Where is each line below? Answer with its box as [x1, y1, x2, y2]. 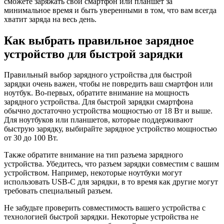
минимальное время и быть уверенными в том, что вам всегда [4, 5, 216, 14]
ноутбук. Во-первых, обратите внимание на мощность [4, 88, 189, 97]
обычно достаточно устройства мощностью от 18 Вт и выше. [4, 106, 212, 115]
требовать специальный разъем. [4, 186, 112, 195]
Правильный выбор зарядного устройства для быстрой [4, 70, 192, 79]
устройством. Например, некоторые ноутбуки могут [4, 168, 182, 177]
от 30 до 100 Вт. [4, 133, 58, 142]
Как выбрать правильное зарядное [4, 33, 194, 47]
